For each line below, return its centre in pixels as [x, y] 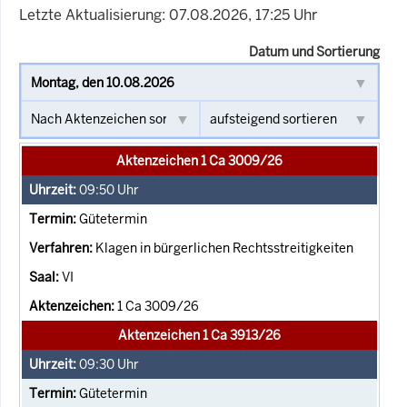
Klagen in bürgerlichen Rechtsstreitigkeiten [224, 248]
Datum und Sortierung [314, 51]
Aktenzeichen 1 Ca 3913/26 [199, 335]
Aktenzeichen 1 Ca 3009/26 [199, 160]
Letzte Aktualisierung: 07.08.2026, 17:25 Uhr [168, 15]
